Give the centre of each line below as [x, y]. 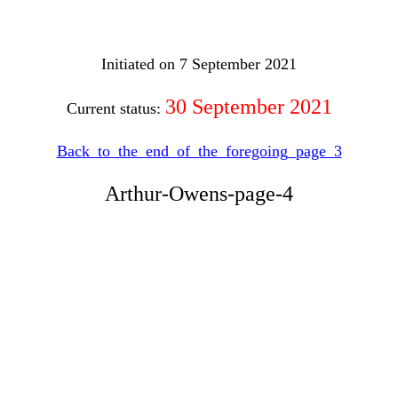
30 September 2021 [248, 107]
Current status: [115, 108]
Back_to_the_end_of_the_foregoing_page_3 [199, 151]
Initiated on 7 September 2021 [199, 64]
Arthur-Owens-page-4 [199, 194]
